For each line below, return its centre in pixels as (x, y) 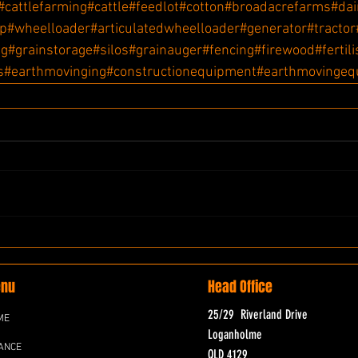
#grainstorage (50, 51)
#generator (273, 30)
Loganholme (235, 335)
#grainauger (165, 51)
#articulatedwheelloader (165, 30)
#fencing (228, 51)
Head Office (240, 287)
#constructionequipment (181, 73)
